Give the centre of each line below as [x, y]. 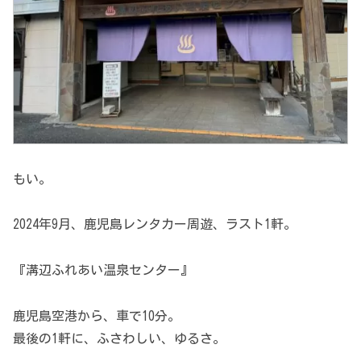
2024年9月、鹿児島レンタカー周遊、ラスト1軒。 [155, 224]
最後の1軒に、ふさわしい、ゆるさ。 [119, 338]
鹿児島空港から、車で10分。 [97, 315]
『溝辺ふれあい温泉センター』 [103, 270]
